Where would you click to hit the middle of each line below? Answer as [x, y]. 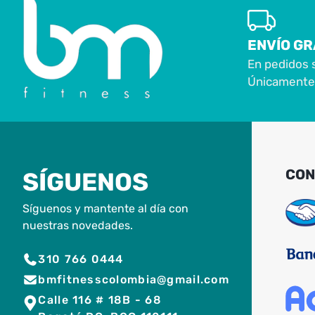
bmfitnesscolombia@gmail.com [134, 279]
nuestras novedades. [78, 225]
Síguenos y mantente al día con [105, 208]
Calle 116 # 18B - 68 [100, 300]
